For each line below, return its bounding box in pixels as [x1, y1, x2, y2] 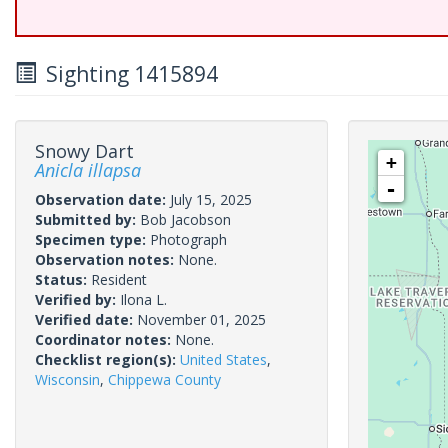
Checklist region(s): [35, 350, 180, 369]
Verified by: [35, 290, 120, 309]
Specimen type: [35, 230, 150, 249]
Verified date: [35, 310, 137, 329]
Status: [35, 270, 91, 289]
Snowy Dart [35, 139, 134, 163]
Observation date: [35, 190, 170, 209]
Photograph [150, 230, 227, 249]
